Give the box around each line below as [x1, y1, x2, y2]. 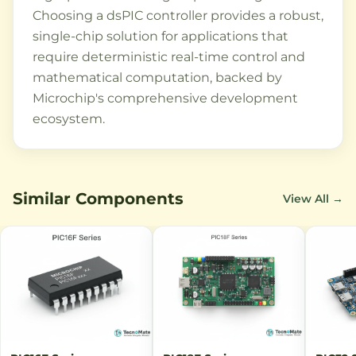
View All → [283, 192, 343, 207]
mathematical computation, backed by [33, 70, 282, 86]
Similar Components [13, 189, 184, 209]
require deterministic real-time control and [33, 49, 305, 65]
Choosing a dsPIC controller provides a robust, [33, 8, 323, 24]
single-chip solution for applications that [33, 29, 288, 44]
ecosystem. [33, 111, 105, 127]
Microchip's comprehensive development [33, 91, 298, 106]
